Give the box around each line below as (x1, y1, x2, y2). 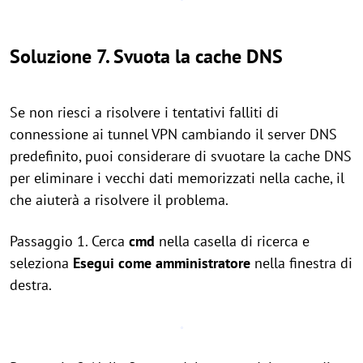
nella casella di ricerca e (155, 232, 310, 250)
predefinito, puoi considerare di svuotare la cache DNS (10, 147, 352, 165)
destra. (10, 275, 52, 294)
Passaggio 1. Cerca (10, 232, 129, 250)
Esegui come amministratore (73, 254, 250, 272)
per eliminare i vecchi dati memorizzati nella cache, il (10, 169, 344, 187)
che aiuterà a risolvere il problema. (10, 190, 228, 209)
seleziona (10, 254, 73, 272)
